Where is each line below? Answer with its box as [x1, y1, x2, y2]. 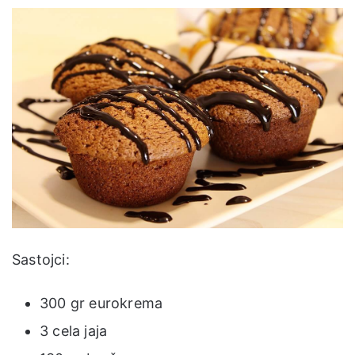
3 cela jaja [40, 323, 108, 340]
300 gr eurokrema [40, 295, 163, 312]
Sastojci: [12, 251, 70, 269]
